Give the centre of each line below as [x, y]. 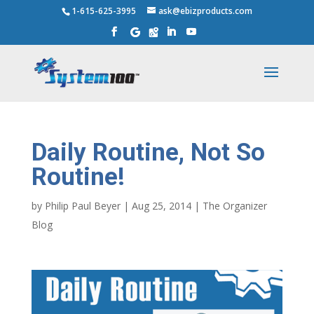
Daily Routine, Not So [148, 152]
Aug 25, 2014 [161, 206]
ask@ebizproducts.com [205, 11]
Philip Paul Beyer [82, 206]
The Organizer [234, 206]
